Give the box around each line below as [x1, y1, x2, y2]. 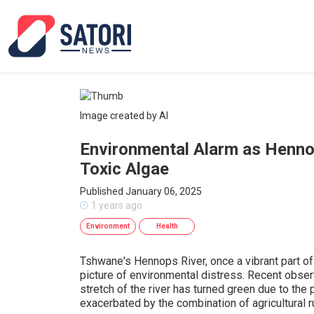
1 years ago [91, 200, 142, 211]
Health [156, 222, 178, 230]
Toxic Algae [80, 159, 169, 179]
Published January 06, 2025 [80, 186, 202, 197]
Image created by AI [80, 110, 168, 121]
